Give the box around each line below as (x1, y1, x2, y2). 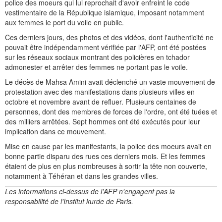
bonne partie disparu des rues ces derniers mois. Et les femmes (5, 151, 205, 162)
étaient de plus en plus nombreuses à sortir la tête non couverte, (5, 161, 207, 171)
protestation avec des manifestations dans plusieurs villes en (5, 87, 195, 97)
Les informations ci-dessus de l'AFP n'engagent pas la (5, 186, 175, 197)
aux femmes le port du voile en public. (5, 17, 124, 28)
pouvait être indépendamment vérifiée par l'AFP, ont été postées (5, 42, 206, 53)
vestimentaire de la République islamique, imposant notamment (5, 7, 204, 18)
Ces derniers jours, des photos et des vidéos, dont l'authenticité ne (5, 32, 214, 43)
